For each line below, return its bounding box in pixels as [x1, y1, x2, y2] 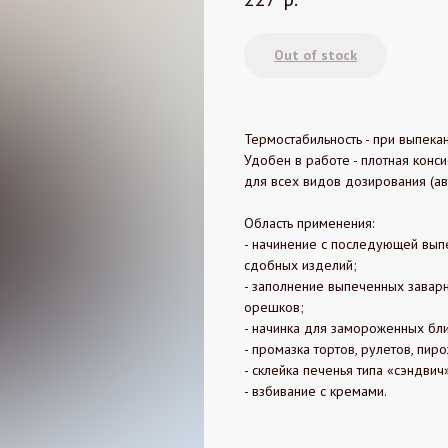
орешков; [244, 297, 304, 316]
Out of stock [274, 45, 357, 64]
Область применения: [244, 213, 374, 232]
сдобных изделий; [244, 255, 357, 274]
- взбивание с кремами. [244, 381, 387, 400]
